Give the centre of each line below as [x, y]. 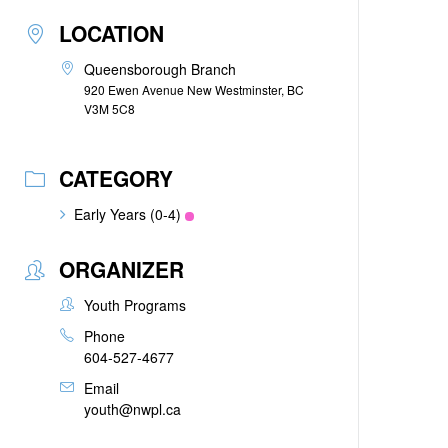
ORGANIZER [122, 269]
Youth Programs [135, 305]
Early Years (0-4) [128, 214]
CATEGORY [116, 178]
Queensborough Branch [160, 69]
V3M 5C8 [110, 108]
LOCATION [112, 33]
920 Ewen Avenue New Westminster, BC [194, 89]
